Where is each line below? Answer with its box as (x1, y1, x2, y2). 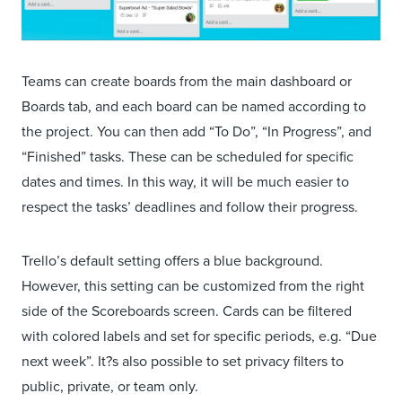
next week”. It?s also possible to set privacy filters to (22, 351, 344, 371)
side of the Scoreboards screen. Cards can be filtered (22, 301, 352, 321)
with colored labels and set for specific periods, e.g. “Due (22, 326, 377, 346)
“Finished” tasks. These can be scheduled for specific (22, 146, 354, 167)
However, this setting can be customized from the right (22, 275, 364, 296)
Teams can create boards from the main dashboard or (22, 71, 352, 92)
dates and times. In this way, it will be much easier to (22, 171, 349, 192)
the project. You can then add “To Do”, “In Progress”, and (22, 121, 371, 142)
